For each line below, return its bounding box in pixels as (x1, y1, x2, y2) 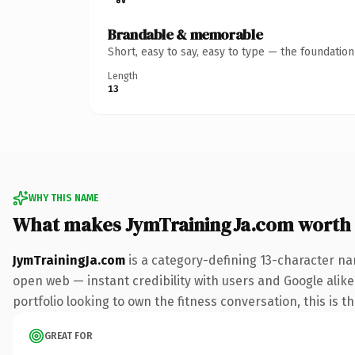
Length (108, 70, 138, 82)
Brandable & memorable (108, 24, 263, 44)
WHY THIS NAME (29, 192, 98, 204)
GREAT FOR (44, 330, 93, 342)
